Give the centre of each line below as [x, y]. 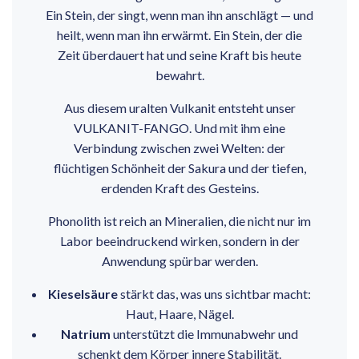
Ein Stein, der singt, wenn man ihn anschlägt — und [179, 15]
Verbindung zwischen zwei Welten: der [179, 148]
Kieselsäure [83, 294]
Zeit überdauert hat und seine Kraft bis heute [179, 55]
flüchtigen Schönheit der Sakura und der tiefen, [179, 168]
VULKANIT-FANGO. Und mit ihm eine [179, 128]
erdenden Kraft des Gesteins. [179, 188]
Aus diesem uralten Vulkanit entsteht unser [179, 108]
